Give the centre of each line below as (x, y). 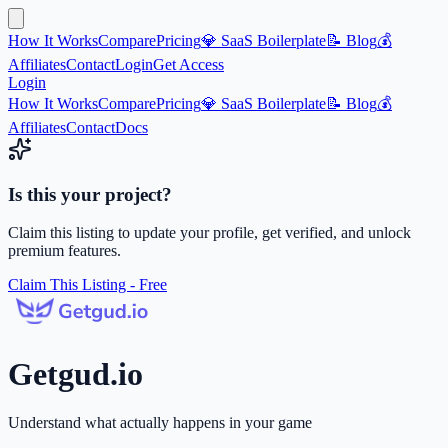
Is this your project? (90, 194)
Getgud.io (75, 373)
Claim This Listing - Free (87, 285)
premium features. (64, 251)
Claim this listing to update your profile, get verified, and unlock (209, 233)
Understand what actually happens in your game (160, 423)
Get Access (188, 64)
